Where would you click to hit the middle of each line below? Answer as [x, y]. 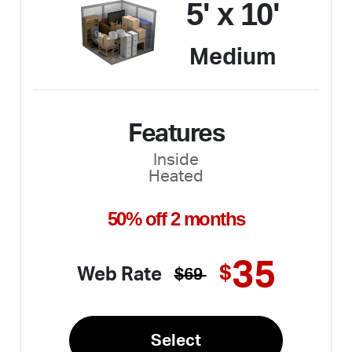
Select [176, 340]
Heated [176, 176]
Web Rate [119, 275]
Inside [176, 159]
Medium [233, 58]
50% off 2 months [176, 218]
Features [176, 133]
